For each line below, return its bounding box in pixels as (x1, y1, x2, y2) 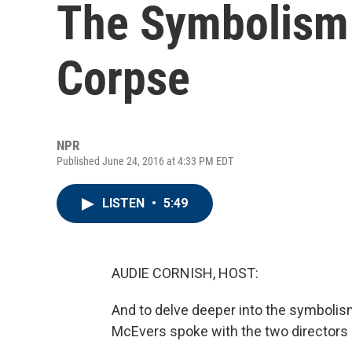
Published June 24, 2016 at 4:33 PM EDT (57, 155, 233, 167)
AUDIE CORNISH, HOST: (112, 265, 258, 281)
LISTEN (102, 196, 148, 211)
